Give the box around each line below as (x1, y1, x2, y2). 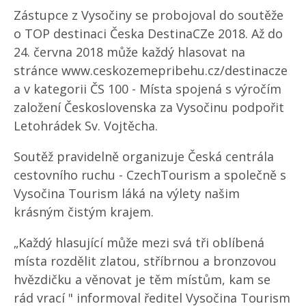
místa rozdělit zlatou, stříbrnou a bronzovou (14, 253, 277, 269)
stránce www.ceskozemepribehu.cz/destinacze (14, 62, 288, 79)
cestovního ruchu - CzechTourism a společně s (14, 167, 286, 183)
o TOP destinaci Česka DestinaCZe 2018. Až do (14, 25, 283, 42)
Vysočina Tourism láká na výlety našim (14, 185, 240, 201)
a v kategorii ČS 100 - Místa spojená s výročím (14, 81, 281, 97)
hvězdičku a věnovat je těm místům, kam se (14, 271, 270, 288)
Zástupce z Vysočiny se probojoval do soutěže (14, 7, 283, 23)
